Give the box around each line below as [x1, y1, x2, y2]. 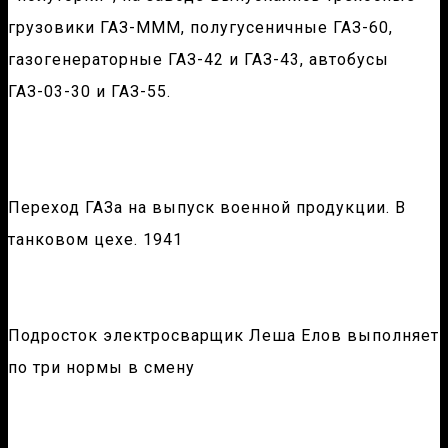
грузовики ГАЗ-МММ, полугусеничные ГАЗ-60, [8, 18, 393, 38]
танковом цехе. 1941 [8, 230, 183, 250]
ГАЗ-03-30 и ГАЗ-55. [8, 82, 171, 102]
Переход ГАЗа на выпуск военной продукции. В [8, 198, 406, 218]
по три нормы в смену [8, 358, 195, 378]
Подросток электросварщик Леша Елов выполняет [8, 326, 439, 346]
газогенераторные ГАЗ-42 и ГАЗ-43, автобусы [8, 50, 389, 70]
